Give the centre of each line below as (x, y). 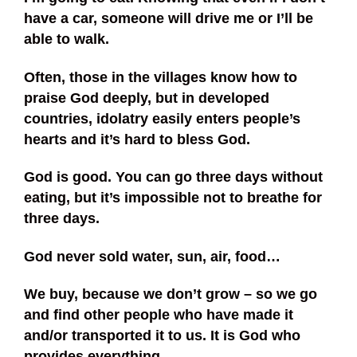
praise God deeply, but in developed (147, 98)
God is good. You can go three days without (173, 177)
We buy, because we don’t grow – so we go (171, 294)
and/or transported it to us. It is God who (162, 336)
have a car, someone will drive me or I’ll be (169, 18)
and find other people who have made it (159, 315)
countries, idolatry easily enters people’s (162, 118)
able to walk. (67, 39)
